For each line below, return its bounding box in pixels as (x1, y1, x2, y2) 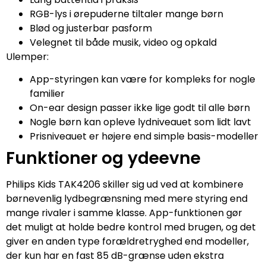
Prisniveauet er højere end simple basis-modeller (30, 129, 258, 143)
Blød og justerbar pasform (30, 21, 152, 35)
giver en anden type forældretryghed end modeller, (6, 234, 249, 248)
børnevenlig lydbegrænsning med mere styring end (6, 191, 248, 205)
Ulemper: (6, 49, 49, 64)
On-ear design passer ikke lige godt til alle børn (30, 100, 250, 115)
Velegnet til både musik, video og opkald (30, 35, 217, 49)
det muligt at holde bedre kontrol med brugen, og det (6, 220, 256, 234)
